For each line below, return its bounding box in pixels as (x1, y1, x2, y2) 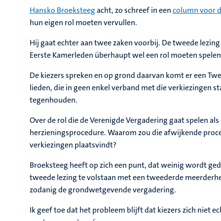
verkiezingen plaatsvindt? (30, 140, 116, 150)
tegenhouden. (30, 95, 77, 105)
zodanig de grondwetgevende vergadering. (30, 184, 176, 195)
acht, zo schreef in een (95, 5, 173, 15)
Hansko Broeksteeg (30, 5, 95, 15)
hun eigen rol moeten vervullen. (30, 17, 137, 28)
